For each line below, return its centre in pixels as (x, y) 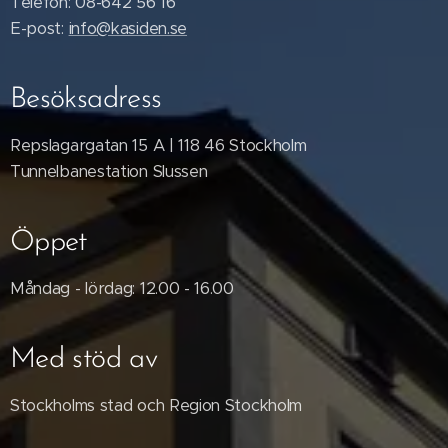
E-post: (39, 29)
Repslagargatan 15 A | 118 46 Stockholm (161, 146)
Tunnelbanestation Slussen (109, 172)
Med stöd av (83, 360)
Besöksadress (86, 100)
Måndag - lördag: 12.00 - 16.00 (122, 289)
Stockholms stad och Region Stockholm (156, 406)
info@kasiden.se (128, 29)
